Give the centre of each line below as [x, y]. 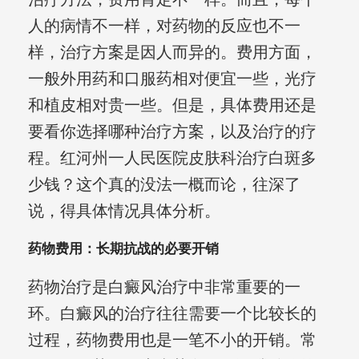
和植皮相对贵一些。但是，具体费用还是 [172, 105]
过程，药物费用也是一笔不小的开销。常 [172, 340]
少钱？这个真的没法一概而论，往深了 [164, 185]
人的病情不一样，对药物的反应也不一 [164, 26]
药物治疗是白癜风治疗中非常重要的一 [164, 287]
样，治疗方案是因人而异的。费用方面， [172, 52]
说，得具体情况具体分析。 [124, 211]
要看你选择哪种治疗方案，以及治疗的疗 [172, 132]
